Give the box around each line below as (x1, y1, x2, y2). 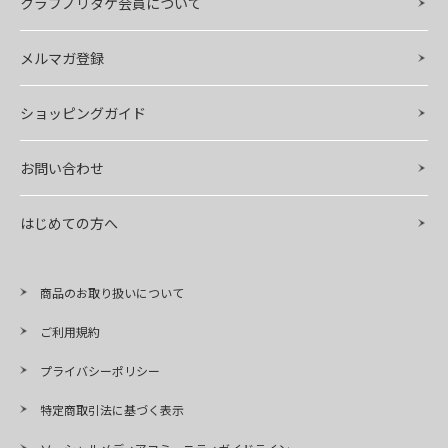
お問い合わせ (20, 157, 104, 178)
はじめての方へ (20, 212, 118, 233)
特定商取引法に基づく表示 (40, 400, 184, 418)
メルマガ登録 (20, 47, 104, 68)
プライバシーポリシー (40, 361, 160, 379)
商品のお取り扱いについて (40, 283, 184, 301)
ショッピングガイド (20, 102, 146, 123)
